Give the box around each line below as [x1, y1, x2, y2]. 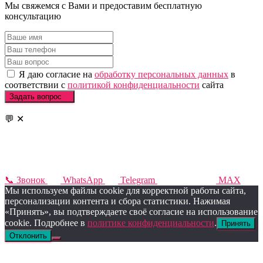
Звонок [16, 174, 45, 185]
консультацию [5, 11, 61, 21]
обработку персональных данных [95, 69, 228, 79]
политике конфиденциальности [87, 217, 214, 228]
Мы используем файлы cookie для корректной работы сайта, [5, 185, 246, 195]
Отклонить [9, 231, 47, 240]
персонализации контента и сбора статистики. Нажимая [5, 195, 230, 206]
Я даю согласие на [16, 69, 95, 79]
